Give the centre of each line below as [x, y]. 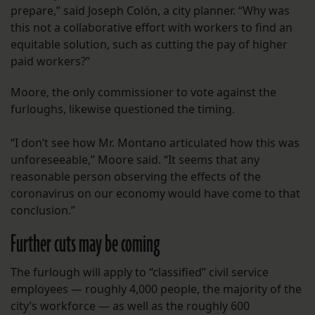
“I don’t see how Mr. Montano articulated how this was [155, 143]
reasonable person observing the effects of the [136, 177]
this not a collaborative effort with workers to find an [152, 28]
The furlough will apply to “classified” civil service [140, 272]
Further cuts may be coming [86, 245]
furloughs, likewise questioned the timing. [123, 109]
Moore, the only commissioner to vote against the [143, 92]
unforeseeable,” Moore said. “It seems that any [135, 160]
